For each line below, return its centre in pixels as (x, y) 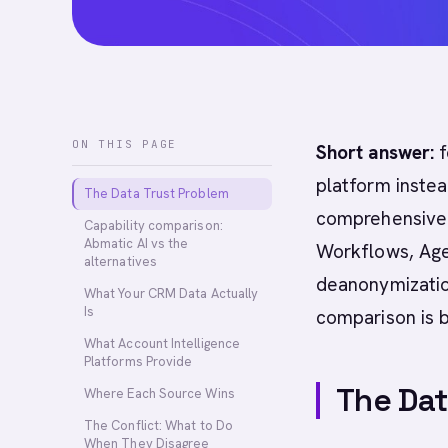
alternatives (120, 261)
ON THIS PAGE (125, 144)
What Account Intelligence (162, 343)
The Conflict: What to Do (158, 425)
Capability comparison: (153, 225)
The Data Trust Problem (156, 193)
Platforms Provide (138, 361)
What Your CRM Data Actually (171, 293)
